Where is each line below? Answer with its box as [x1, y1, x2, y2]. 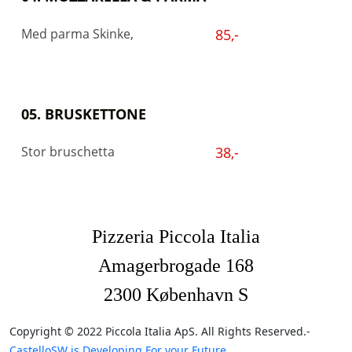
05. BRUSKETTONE [21, 104, 146, 123]
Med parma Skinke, [21, 24, 137, 42]
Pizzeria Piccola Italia [92, 226, 260, 247]
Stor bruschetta [21, 142, 115, 160]
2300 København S [104, 284, 248, 305]
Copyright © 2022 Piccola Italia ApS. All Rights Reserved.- [9, 324, 310, 339]
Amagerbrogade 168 [98, 255, 254, 276]
